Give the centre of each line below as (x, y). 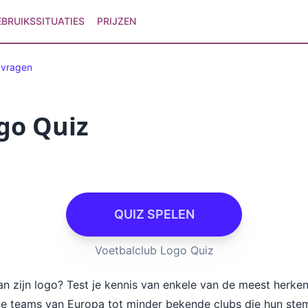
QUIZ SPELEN (154, 214)
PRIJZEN (116, 21)
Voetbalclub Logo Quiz (154, 250)
